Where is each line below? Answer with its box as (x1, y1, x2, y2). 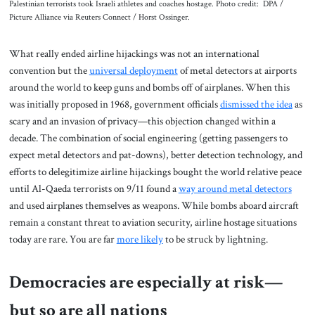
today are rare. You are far (8, 232, 117, 247)
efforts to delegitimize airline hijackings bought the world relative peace (8, 165, 302, 179)
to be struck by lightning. (162, 232, 268, 247)
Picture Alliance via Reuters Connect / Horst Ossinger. (8, 12, 190, 23)
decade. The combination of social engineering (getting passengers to (8, 131, 288, 146)
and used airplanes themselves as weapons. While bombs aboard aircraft (8, 198, 299, 213)
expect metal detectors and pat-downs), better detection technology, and (8, 148, 302, 162)
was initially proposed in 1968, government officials (8, 97, 220, 112)
